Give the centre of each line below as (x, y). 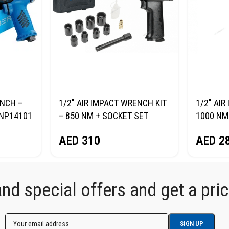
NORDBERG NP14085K (99, 128)
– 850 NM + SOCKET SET (103, 116)
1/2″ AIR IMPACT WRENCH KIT (112, 103)
